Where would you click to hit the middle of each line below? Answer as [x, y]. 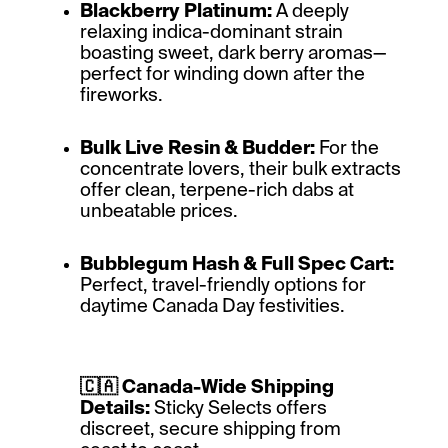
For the [347, 148]
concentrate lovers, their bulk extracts [240, 169]
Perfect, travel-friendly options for [223, 285]
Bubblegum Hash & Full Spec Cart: [237, 264]
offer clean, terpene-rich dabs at [217, 190]
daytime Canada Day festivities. [212, 306]
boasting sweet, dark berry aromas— [233, 53]
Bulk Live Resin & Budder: [197, 148]
